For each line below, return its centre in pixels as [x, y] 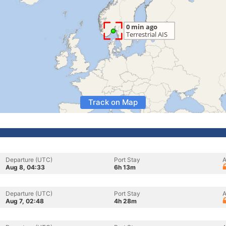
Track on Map [113, 102]
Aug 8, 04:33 [25, 167]
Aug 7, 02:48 [25, 201]
